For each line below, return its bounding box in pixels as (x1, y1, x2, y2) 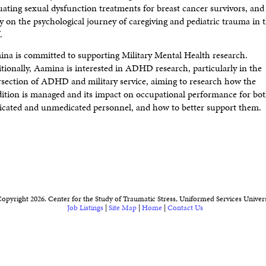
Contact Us (167, 202, 203, 213)
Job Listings (66, 202, 103, 213)
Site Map (108, 202, 137, 213)
